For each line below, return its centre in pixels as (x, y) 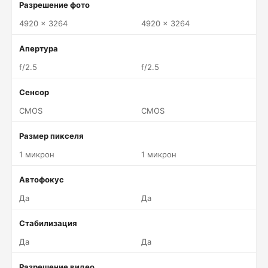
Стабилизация (48, 223)
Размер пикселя (51, 136)
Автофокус (42, 179)
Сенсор (34, 92)
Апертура (39, 48)
